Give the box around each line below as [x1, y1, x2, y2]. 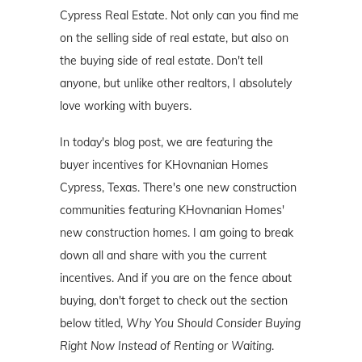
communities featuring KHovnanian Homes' [60, 203, 284, 218]
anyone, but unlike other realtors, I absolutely [60, 76, 292, 91]
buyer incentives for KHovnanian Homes [60, 158, 268, 173]
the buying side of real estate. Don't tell [60, 53, 263, 69]
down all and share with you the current [60, 248, 267, 263]
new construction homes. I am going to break [60, 225, 293, 241]
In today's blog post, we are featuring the [60, 135, 273, 150]
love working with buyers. [60, 99, 192, 114]
